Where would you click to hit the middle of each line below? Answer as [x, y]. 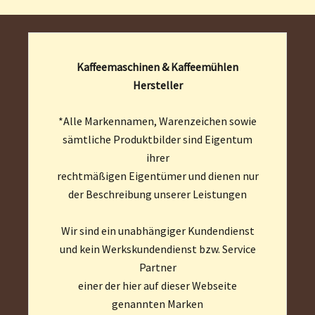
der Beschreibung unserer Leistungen [157, 194]
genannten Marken [157, 303]
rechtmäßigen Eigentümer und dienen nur [157, 175]
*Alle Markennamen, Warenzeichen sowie [157, 121]
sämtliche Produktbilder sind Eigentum [157, 139]
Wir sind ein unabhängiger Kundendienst [157, 230]
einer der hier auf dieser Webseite [157, 285]
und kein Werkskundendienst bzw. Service [157, 249]
